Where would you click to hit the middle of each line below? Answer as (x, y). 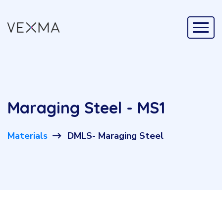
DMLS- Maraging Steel (115, 136)
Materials (28, 136)
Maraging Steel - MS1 (86, 108)
